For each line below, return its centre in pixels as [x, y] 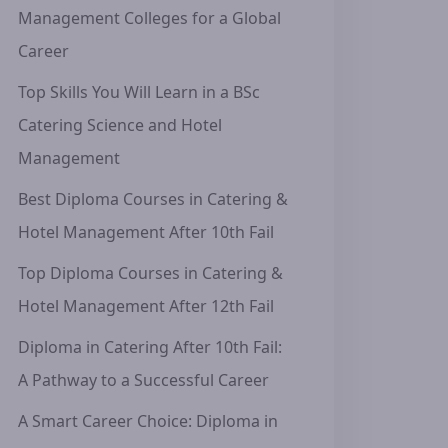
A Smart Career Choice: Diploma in [148, 421]
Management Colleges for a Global [149, 18]
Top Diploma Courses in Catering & [150, 273]
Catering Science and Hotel [120, 125]
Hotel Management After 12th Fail [146, 306]
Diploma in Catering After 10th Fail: [150, 347]
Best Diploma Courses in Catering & [153, 199]
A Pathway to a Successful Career [143, 380]
